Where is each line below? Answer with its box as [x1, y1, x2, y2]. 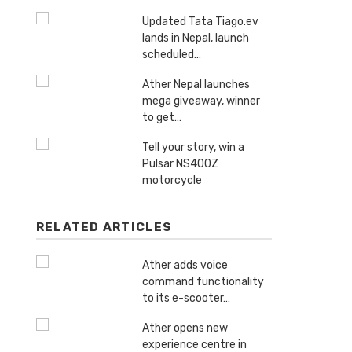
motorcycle [142, 174, 202, 188]
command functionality [142, 275, 264, 289]
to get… [142, 111, 181, 125]
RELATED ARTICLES [36, 220, 173, 235]
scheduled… [142, 48, 201, 62]
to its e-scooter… [142, 291, 230, 306]
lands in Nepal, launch [142, 31, 249, 46]
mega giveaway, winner [142, 94, 260, 108]
